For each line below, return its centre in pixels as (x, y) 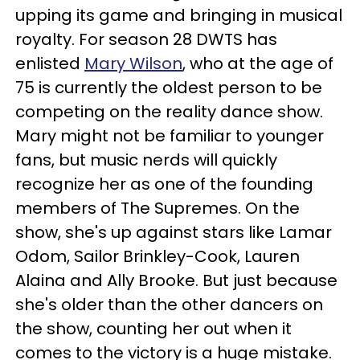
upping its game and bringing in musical (179, 15)
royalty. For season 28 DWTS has (146, 39)
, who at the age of (258, 63)
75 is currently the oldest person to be (169, 88)
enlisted (50, 63)
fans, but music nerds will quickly (146, 160)
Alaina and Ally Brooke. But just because (176, 280)
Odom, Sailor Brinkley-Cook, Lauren (157, 256)
